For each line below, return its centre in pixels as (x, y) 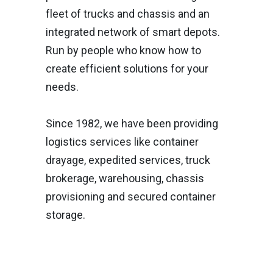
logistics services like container (122, 142)
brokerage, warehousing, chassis (125, 178)
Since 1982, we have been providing (132, 123)
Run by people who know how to (123, 50)
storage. (66, 215)
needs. (62, 87)
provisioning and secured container (131, 197)
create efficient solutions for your (127, 69)
